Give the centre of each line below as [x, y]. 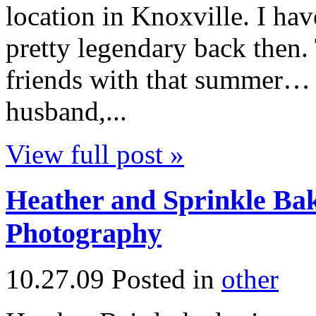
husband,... [66, 111]
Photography [84, 233]
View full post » [95, 154]
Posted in [166, 279]
